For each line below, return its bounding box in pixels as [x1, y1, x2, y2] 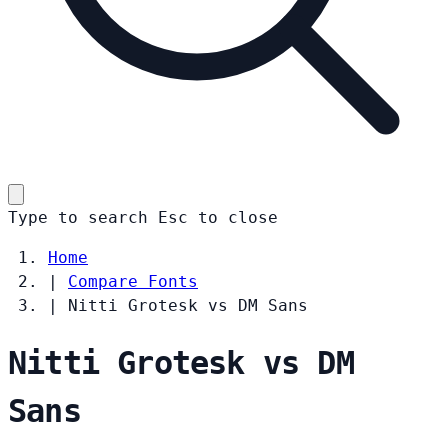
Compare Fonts [68, 271, 198, 291]
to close [198, 207, 278, 227]
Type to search [8, 207, 148, 227]
